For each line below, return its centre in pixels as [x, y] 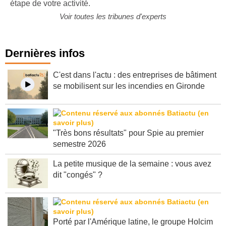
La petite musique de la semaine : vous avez [132, 171]
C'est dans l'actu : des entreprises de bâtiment [135, 82]
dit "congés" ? [78, 182]
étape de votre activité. [50, 11]
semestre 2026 [79, 151]
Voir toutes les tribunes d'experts [113, 24]
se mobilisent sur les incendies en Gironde [129, 93]
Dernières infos [45, 61]
